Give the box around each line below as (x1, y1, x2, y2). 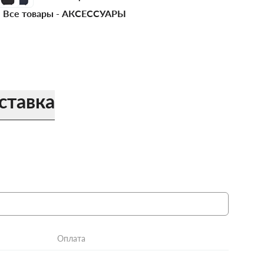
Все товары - (3, 8, 62, 19)
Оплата (57, 233, 85, 244)
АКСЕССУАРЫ (62, 8, 127, 19)
